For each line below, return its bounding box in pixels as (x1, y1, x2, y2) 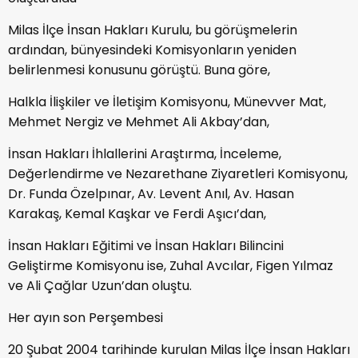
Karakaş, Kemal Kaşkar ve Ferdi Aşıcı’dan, (8, 204, 266, 223)
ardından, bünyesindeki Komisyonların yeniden (8, 40, 296, 59)
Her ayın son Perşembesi (8, 308, 163, 327)
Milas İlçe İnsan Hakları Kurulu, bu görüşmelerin (8, 20, 297, 39)
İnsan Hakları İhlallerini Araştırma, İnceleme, (8, 144, 281, 163)
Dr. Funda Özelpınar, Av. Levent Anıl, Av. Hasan (8, 184, 294, 203)
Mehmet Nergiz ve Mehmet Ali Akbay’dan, (8, 112, 269, 131)
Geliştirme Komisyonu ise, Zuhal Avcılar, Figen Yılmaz (8, 256, 333, 275)
